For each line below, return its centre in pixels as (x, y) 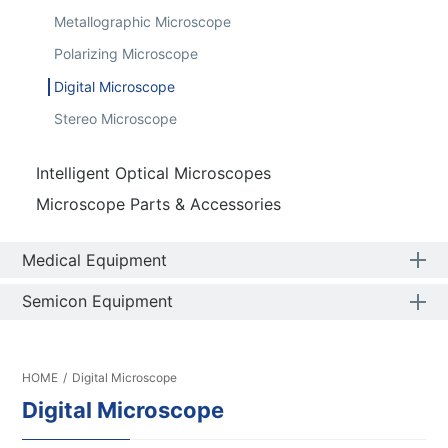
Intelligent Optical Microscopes (153, 172)
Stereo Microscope (115, 118)
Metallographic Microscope (142, 21)
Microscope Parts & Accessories (158, 204)
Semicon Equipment (98, 301)
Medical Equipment (95, 259)
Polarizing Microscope (125, 54)
